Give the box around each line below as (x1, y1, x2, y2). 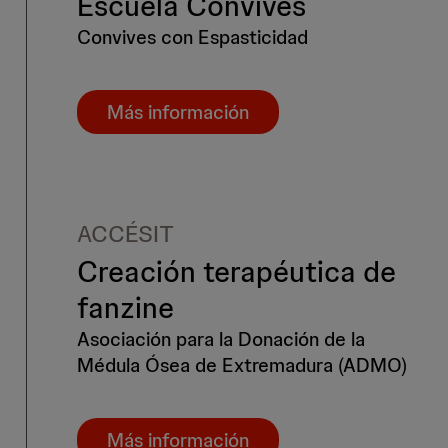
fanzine (77, 288, 174, 328)
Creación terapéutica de (77, 252, 396, 292)
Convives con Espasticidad (77, 24, 308, 51)
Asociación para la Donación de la (77, 326, 365, 353)
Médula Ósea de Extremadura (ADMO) (77, 352, 407, 379)
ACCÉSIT (77, 218, 174, 250)
